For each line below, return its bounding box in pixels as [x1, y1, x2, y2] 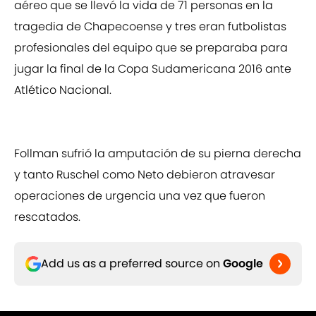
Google [223, 255, 263, 272]
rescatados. [14, 209, 80, 226]
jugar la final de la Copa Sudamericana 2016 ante [14, 61, 291, 78]
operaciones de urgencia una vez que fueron [14, 188, 265, 205]
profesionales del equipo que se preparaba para [14, 39, 288, 56]
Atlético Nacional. [14, 82, 111, 99]
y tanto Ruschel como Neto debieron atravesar [14, 166, 275, 183]
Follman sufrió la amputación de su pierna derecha [14, 145, 301, 162]
